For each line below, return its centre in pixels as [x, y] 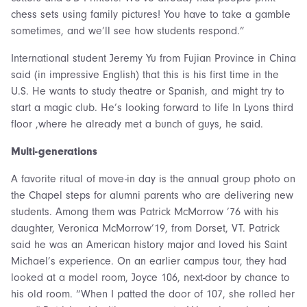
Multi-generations [54, 151]
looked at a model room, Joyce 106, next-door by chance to [150, 277]
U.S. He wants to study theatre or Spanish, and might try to [148, 91]
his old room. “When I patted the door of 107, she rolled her [153, 294]
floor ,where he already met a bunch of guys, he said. [137, 124]
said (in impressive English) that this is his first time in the [145, 74]
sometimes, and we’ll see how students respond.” [127, 30]
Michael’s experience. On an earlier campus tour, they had [149, 261]
